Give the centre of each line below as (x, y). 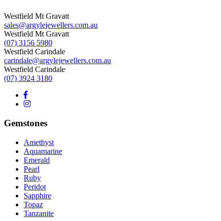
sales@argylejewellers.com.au (51, 25)
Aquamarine (43, 151)
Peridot (35, 186)
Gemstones (26, 123)
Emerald (37, 160)
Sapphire (37, 195)
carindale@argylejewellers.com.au (57, 61)
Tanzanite (39, 213)
